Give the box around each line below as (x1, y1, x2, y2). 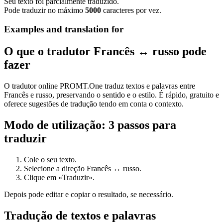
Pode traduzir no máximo (4, 5, 85, 14)
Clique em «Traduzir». (24, 173, 95, 182)
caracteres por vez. (101, 5, 161, 14)
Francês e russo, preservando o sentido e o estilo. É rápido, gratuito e (4, 91, 219, 100)
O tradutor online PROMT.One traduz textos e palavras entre (4, 82, 195, 91)
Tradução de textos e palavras (4, 209, 156, 222)
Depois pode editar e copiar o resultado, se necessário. (4, 190, 173, 199)
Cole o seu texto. (24, 155, 77, 164)
